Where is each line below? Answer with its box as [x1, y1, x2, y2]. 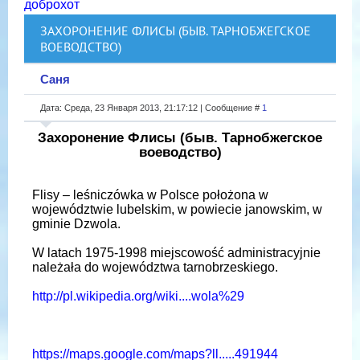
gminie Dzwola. [32, 216, 121, 231]
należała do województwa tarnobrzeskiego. [32, 260, 278, 274]
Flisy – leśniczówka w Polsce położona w [32, 187, 268, 202]
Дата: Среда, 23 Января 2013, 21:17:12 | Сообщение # [40, 102, 262, 112]
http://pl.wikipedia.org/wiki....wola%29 [32, 288, 244, 303]
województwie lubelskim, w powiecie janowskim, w [32, 202, 322, 216]
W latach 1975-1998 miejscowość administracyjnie [32, 245, 321, 260]
